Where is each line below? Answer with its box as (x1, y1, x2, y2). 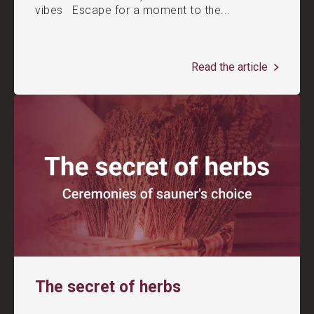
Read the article (191, 60, 271, 74)
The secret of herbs (35, 278, 181, 297)
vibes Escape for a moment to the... (35, 4, 231, 18)
